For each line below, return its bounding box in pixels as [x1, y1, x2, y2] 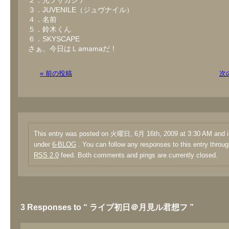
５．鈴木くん [28, 25, 71, 33]
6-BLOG [52, 141, 76, 148]
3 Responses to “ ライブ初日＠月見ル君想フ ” [20, 203, 194, 212]
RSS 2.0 [34, 151, 59, 159]
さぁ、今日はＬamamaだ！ [28, 44, 117, 53]
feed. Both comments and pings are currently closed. [59, 151, 218, 159]
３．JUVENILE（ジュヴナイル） [28, 6, 133, 14]
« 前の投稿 [40, 70, 72, 77]
